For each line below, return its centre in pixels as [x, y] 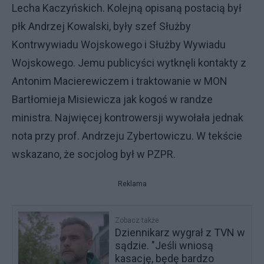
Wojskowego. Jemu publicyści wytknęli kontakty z [129, 63]
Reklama [132, 184]
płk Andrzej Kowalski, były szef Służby [101, 26]
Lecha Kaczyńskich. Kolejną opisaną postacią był [127, 8]
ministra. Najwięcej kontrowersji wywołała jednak [128, 118]
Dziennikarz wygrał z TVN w [180, 232]
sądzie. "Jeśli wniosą [164, 245]
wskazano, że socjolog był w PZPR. [95, 154]
